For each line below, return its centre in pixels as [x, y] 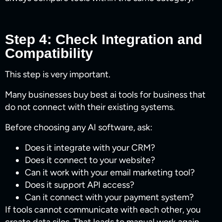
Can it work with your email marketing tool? [110, 173]
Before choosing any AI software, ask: [79, 128]
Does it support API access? [80, 185]
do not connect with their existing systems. [90, 107]
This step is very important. [58, 75]
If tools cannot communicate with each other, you [103, 210]
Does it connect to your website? [90, 160]
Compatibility [49, 54]
